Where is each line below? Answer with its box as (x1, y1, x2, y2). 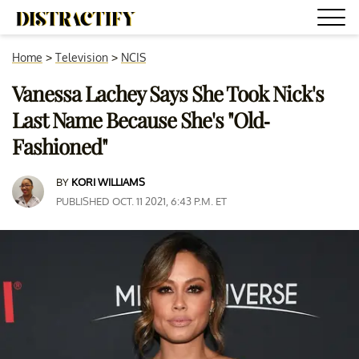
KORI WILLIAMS (71, 175, 145, 188)
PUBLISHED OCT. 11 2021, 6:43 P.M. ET (56, 195, 227, 208)
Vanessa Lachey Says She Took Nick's (12, 79, 324, 107)
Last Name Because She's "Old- (12, 106, 270, 134)
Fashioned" (12, 132, 107, 160)
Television (55, 50, 108, 64)
